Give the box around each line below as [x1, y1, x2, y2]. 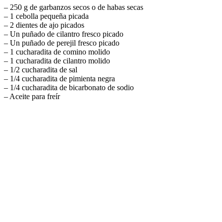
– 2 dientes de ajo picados [4, 20, 84, 29]
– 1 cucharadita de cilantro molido [4, 56, 110, 65]
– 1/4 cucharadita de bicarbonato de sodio [4, 83, 134, 92]
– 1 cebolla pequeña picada [4, 11, 89, 20]
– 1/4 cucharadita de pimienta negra [4, 74, 115, 83]
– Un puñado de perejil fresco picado [4, 38, 119, 47]
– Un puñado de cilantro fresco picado [4, 29, 123, 38]
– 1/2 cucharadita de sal [4, 65, 77, 74]
